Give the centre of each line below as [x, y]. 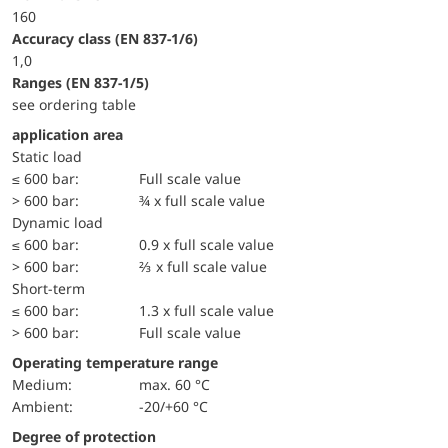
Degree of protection [89, 436]
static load [51, 156]
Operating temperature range [115, 362]
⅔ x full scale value [203, 266]
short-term [52, 288]
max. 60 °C [175, 384]
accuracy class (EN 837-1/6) [110, 38]
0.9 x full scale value [207, 244]
